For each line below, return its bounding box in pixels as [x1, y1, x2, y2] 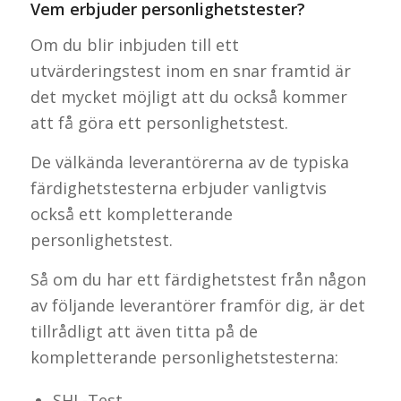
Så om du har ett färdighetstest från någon [30, 269, 366, 291]
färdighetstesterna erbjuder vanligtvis [30, 177, 327, 200]
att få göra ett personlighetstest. [30, 111, 288, 133]
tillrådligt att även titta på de [30, 320, 258, 343]
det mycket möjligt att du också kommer [30, 85, 347, 107]
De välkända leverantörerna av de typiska [30, 151, 349, 174]
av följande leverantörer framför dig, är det [30, 294, 365, 317]
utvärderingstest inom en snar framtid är [30, 59, 351, 81]
